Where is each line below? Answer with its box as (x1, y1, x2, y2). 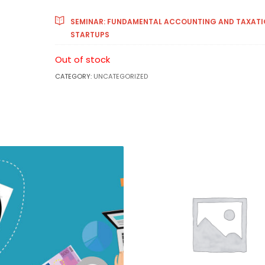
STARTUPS (70, 30, 109, 40)
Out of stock (54, 54, 110, 66)
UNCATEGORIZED (93, 72, 148, 81)
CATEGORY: (54, 72, 93, 81)
